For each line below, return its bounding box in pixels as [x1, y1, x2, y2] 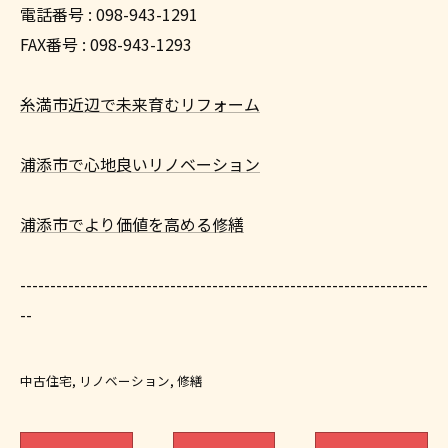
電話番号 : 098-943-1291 [20, 2, 198, 26]
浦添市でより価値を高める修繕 [20, 212, 244, 236]
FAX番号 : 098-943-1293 [20, 32, 192, 56]
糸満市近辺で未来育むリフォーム [20, 92, 260, 116]
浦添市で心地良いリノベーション [20, 152, 260, 176]
